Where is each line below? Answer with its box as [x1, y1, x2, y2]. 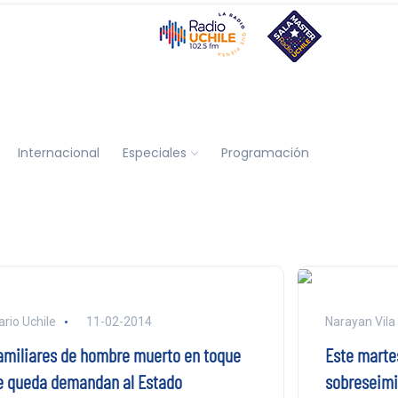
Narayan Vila [324, 314, 395, 329]
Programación [220, 143, 309, 162]
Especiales [122, 143, 187, 162]
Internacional [17, 143, 99, 162]
